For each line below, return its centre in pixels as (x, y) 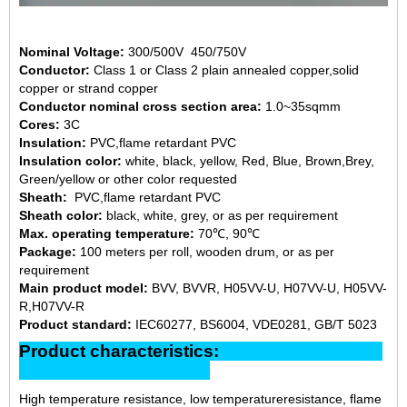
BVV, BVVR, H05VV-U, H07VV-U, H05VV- (269, 288)
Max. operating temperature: (107, 234)
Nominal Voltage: (72, 52)
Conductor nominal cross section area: (142, 107)
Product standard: (75, 325)
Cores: (41, 125)
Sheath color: (61, 216)
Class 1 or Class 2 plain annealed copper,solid (224, 70)
